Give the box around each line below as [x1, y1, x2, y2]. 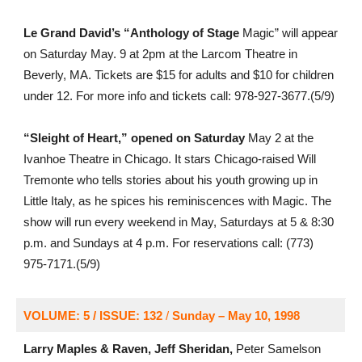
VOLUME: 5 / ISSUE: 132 [23, 309, 162, 322]
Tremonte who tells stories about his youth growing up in [23, 173, 318, 187]
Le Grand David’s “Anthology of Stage [23, 26, 239, 40]
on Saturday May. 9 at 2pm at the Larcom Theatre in [23, 47, 297, 61]
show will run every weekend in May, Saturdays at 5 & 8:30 [23, 215, 334, 229]
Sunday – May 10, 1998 [171, 309, 300, 322]
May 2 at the [244, 131, 314, 145]
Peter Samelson [232, 342, 321, 356]
